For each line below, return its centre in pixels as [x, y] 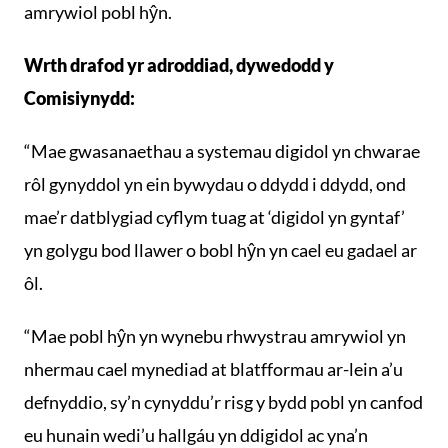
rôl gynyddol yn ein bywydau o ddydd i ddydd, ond [215, 184]
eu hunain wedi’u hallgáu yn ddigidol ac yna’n [196, 435]
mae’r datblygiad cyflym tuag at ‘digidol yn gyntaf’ [214, 217]
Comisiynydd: [79, 98]
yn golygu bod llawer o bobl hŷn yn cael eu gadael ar [220, 250]
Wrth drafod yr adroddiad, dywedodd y [179, 65]
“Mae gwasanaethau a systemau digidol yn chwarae [222, 151]
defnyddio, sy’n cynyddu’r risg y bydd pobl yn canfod [223, 402]
